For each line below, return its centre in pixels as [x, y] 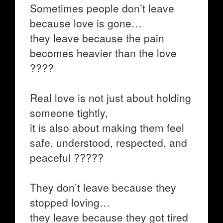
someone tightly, [69, 112]
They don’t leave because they [103, 187]
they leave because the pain [97, 38]
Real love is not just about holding [111, 98]
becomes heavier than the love [103, 53]
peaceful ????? [67, 157]
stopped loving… [70, 202]
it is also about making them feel [107, 127]
